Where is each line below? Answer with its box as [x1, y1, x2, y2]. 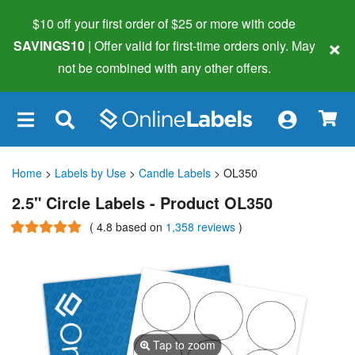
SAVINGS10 [13, 36, 85, 55]
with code [239, 14, 296, 32]
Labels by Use [55, 164, 126, 181]
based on [116, 218, 166, 235]
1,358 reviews [166, 218, 239, 235]
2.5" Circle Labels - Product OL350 [12, 190, 273, 214]
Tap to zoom [149, 336, 216, 353]
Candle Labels [139, 164, 211, 181]
